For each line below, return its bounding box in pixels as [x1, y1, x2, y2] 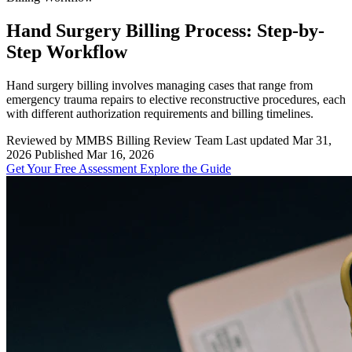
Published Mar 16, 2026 [35, 147, 154, 161]
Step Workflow [6, 41, 127, 62]
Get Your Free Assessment [6, 161, 140, 175]
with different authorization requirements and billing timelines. [6, 106, 313, 120]
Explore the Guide [140, 161, 231, 175]
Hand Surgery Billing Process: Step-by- [6, 20, 324, 41]
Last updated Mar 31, [225, 133, 332, 147]
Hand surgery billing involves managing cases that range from [6, 78, 313, 92]
